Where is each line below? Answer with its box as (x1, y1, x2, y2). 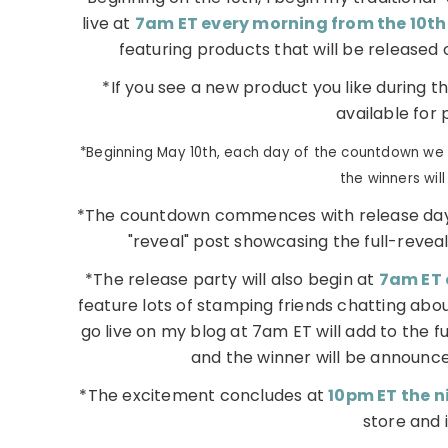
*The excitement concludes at (79, 384, 329, 408)
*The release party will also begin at (85, 268, 379, 292)
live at (82, 12, 135, 36)
